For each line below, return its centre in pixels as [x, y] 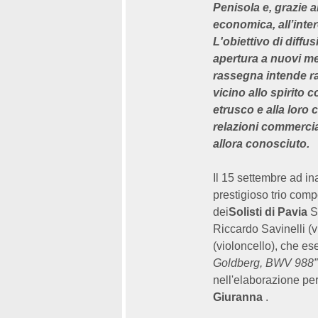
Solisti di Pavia [268, 212]
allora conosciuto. [263, 144]
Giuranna [238, 297]
